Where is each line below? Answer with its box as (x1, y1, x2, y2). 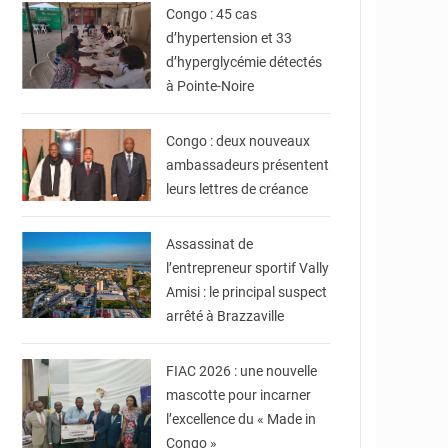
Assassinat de (166, 236, 254, 252)
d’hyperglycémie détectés (166, 54, 323, 70)
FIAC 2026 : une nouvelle (166, 363, 318, 379)
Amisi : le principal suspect (166, 284, 328, 300)
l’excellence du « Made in (166, 411, 317, 427)
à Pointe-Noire (166, 78, 255, 94)
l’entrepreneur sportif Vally (166, 260, 330, 276)
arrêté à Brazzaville (166, 308, 285, 324)
